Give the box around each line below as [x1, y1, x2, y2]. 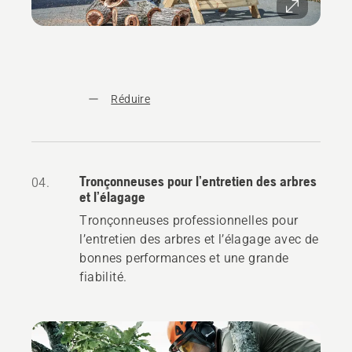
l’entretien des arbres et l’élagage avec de [79, 232, 319, 247]
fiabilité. [79, 269, 127, 285]
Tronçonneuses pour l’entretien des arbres [79, 173, 317, 190]
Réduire [111, 93, 151, 106]
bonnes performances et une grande [79, 251, 289, 266]
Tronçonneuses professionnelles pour [79, 213, 299, 229]
